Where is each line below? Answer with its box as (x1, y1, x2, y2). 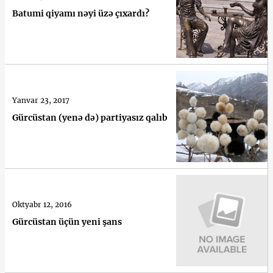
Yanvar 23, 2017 (12, 95, 69, 105)
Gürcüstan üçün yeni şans (12, 216, 122, 227)
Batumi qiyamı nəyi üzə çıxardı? (12, 7, 149, 19)
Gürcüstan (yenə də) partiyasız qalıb (12, 112, 168, 123)
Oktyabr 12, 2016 (12, 199, 72, 209)
